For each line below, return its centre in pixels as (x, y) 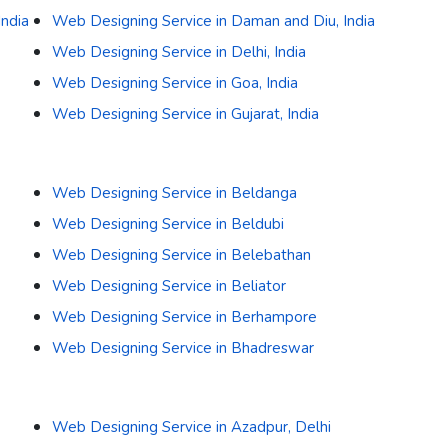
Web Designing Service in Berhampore (184, 317)
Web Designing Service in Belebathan (181, 255)
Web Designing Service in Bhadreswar (182, 348)
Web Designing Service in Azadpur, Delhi (191, 427)
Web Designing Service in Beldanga (174, 193)
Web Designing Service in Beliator (168, 286)
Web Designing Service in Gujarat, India (185, 114)
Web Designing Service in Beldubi (167, 224)
